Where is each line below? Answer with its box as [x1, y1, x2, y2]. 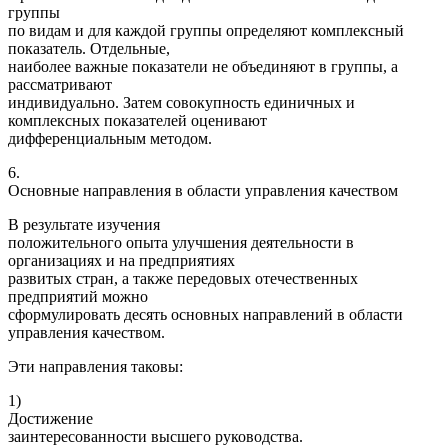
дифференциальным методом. [8, 130, 212, 148]
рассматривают [8, 76, 112, 94]
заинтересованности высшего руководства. [8, 428, 303, 446]
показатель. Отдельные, [8, 40, 170, 58]
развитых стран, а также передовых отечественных [8, 270, 358, 288]
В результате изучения [8, 216, 160, 234]
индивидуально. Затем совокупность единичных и [8, 94, 355, 112]
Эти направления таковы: [8, 358, 183, 376]
